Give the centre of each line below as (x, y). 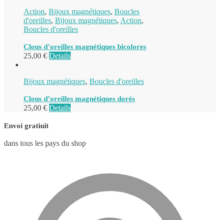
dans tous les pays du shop (45, 143)
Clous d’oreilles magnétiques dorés (79, 98)
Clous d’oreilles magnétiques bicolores (85, 46)
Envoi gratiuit (26, 125)
